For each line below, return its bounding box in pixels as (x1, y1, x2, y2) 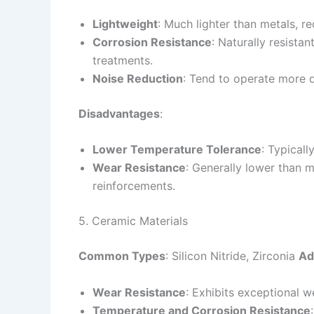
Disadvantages (78, 106, 160, 121)
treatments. (93, 53, 153, 67)
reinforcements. (93, 179, 175, 193)
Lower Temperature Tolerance (93, 142, 261, 157)
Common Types (78, 249, 165, 264)
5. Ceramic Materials (78, 214, 188, 228)
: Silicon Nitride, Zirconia (165, 249, 299, 264)
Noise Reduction (93, 71, 183, 86)
